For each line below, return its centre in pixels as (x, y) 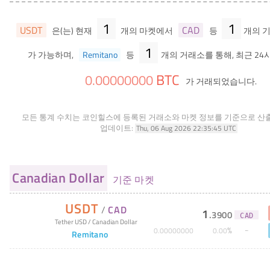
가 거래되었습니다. (220, 82)
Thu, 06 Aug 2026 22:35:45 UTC (186, 128)
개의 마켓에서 (146, 31)
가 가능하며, (52, 55)
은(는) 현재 (72, 31)
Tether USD (71, 221)
